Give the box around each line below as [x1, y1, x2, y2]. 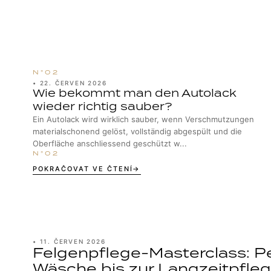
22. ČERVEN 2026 [39, 79, 107, 87]
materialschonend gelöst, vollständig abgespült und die [32, 126, 242, 136]
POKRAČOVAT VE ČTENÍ [32, 165, 133, 173]
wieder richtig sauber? [32, 99, 172, 113]
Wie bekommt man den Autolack [32, 86, 237, 100]
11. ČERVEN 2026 [39, 238, 106, 245]
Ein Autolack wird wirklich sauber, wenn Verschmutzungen [32, 114, 254, 124]
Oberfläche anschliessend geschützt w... [32, 139, 187, 148]
